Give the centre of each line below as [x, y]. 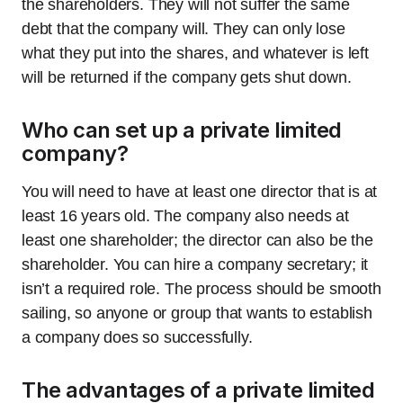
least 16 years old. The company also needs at [185, 216]
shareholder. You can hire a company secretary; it [195, 264]
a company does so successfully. [137, 337]
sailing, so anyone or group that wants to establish [197, 313]
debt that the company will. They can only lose [184, 29]
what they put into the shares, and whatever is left [195, 53]
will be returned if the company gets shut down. [187, 77]
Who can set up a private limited [182, 130]
